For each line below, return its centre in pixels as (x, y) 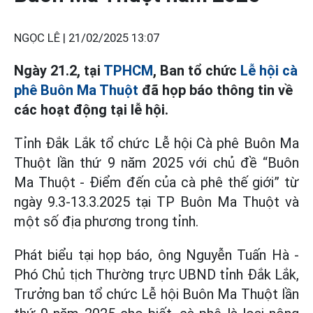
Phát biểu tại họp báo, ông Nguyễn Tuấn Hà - (156, 255)
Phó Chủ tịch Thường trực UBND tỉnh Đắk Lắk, (156, 275)
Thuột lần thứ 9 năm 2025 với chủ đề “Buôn (156, 163)
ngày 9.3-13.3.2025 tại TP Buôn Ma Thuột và (156, 202)
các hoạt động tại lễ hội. (91, 110)
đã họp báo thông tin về (216, 90)
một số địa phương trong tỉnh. (106, 221)
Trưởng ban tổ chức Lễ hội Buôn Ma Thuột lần (156, 294)
